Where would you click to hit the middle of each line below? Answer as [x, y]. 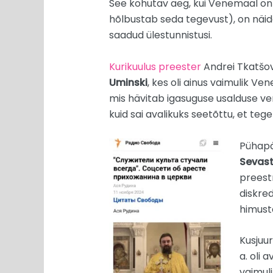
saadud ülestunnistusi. [160, 35]
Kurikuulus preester [155, 67]
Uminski [128, 83]
